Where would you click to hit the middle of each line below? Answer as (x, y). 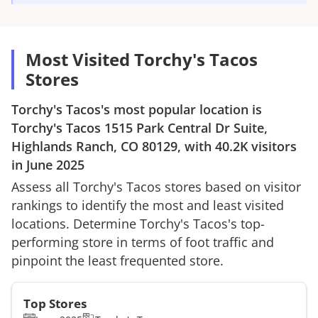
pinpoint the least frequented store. (117, 260)
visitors (272, 146)
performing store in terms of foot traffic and (143, 242)
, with (196, 146)
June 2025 (55, 164)
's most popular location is (181, 109)
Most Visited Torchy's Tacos (142, 59)
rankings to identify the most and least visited (148, 205)
